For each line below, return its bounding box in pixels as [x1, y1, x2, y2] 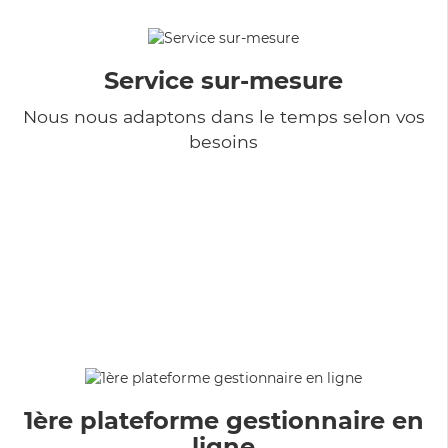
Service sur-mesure [104, 65, 343, 95]
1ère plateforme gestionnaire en [23, 405, 424, 435]
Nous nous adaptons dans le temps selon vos [22, 105, 425, 127]
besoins [189, 130, 258, 152]
